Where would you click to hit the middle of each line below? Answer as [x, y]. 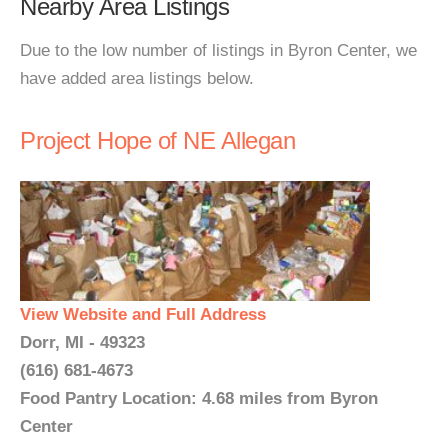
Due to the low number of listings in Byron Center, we [218, 50]
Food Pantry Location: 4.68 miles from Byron [199, 398]
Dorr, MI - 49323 [82, 342]
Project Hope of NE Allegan [157, 140]
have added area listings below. [137, 78]
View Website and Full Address [143, 314]
